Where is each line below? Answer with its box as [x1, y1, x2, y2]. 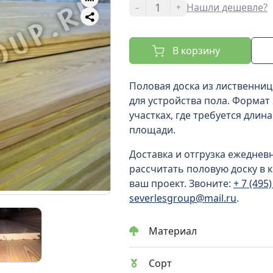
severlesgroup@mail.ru [129, 191, 236, 205]
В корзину [172, 44, 220, 57]
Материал [149, 224, 197, 238]
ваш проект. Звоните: [129, 177, 233, 190]
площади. [129, 123, 175, 136]
